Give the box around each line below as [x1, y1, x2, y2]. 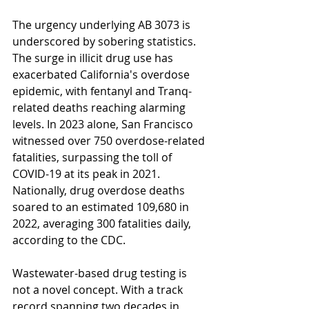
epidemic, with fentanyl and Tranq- [12, 83, 192, 99]
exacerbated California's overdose [12, 67, 192, 82]
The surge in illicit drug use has [12, 50, 176, 66]
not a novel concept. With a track [12, 282, 186, 297]
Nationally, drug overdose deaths [12, 183, 188, 198]
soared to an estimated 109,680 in [12, 199, 192, 215]
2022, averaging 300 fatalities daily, [12, 216, 194, 231]
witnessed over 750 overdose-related [12, 133, 208, 148]
